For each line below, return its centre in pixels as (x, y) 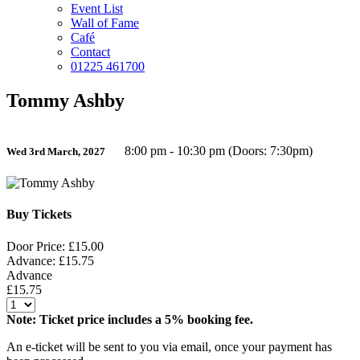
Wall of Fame (105, 23)
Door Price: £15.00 (55, 246)
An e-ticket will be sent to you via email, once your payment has (169, 346)
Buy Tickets (39, 215)
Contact (90, 52)
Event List (97, 8)
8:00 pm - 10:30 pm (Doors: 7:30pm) (217, 150)
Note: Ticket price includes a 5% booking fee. (130, 319)
